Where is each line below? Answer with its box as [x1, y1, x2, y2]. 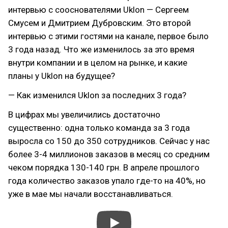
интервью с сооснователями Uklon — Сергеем [8, 5, 189, 15]
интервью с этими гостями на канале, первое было [8, 31, 209, 41]
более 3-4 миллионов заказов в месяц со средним [8, 149, 210, 159]
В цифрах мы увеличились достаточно [8, 109, 160, 120]
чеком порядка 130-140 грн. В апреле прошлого [8, 162, 199, 173]
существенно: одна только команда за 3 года [8, 123, 190, 133]
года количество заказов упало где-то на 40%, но [8, 176, 206, 186]
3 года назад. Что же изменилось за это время [8, 44, 194, 54]
